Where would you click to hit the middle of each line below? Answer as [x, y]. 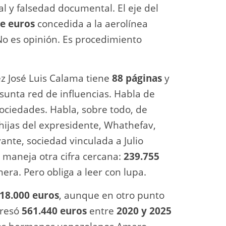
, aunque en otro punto [112, 195]
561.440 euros [54, 211]
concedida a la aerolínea [91, 23]
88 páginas [137, 78]
